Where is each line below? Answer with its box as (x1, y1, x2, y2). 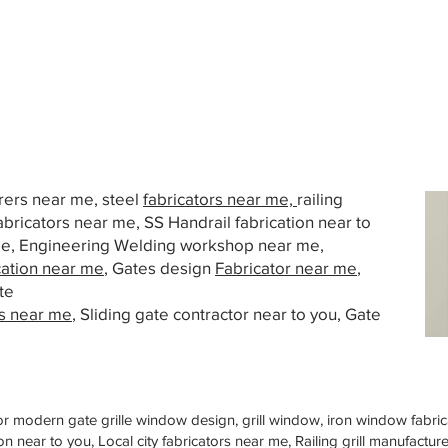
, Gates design (104, 258, 215, 277)
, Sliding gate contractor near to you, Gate (72, 304, 381, 323)
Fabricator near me (215, 258, 357, 277)
